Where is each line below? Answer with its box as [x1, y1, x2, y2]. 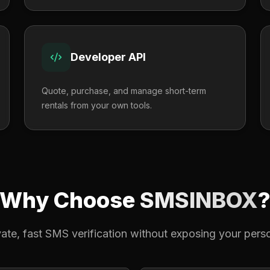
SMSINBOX [140, 187, 258, 213]
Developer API [71, 51, 146, 63]
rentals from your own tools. [42, 100, 152, 110]
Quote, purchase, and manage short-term [42, 86, 206, 96]
